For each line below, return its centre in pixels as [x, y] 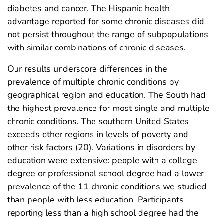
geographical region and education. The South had [107, 95]
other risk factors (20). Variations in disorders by [101, 147]
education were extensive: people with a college [102, 161]
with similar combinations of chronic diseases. [96, 48]
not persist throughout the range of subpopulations [108, 35]
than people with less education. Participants [95, 200]
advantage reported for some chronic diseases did [106, 22]
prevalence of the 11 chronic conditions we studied [107, 187]
